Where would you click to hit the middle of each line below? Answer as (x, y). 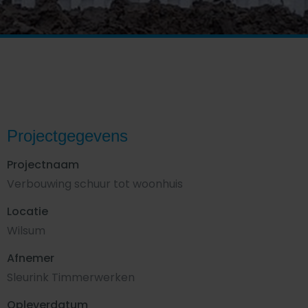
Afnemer (30, 258)
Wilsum (26, 231)
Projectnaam (43, 165)
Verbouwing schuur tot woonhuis (95, 184)
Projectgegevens (67, 136)
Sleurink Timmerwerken (70, 277)
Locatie (27, 211)
